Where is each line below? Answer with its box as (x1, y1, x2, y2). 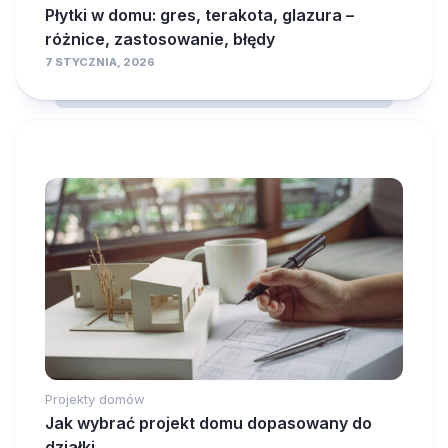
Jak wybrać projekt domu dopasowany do (45, 413, 372, 434)
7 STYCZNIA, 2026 (45, 55, 155, 70)
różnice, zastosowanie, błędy (45, 29, 275, 50)
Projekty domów (45, 391, 145, 408)
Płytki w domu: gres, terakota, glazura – (45, 5, 354, 26)
